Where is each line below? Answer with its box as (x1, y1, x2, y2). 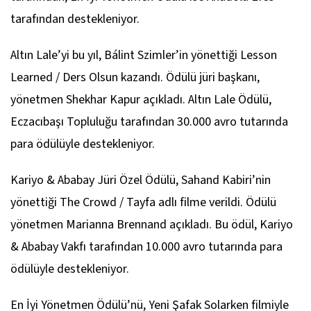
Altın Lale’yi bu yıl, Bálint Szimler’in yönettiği (10, 47, 240, 65)
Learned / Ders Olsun (10, 69, 118, 87)
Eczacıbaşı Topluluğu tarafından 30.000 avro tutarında (10, 113, 288, 131)
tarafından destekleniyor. (10, 10, 140, 28)
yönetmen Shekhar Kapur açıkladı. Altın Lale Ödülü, (10, 91, 271, 109)
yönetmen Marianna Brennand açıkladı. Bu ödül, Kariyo (10, 216, 293, 234)
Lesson (240, 47, 277, 65)
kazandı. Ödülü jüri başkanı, (118, 69, 260, 87)
